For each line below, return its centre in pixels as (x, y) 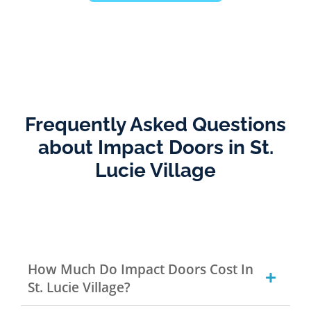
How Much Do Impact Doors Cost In (141, 269)
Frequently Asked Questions (155, 124)
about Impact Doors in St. (155, 147)
